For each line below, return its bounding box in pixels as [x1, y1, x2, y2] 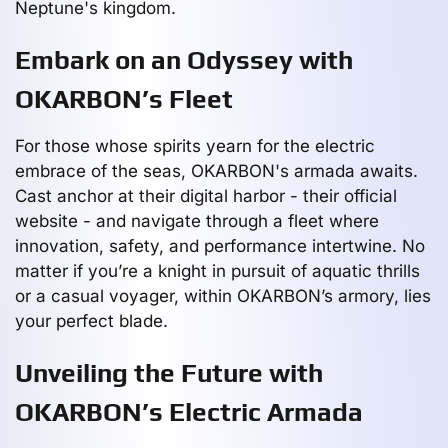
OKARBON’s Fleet [15, 83, 233, 114]
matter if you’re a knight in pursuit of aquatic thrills [15, 260, 420, 281]
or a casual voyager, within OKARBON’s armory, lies [15, 285, 431, 306]
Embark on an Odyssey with [15, 44, 353, 75]
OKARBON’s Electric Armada [15, 396, 363, 427]
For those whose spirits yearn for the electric [15, 135, 375, 156]
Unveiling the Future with [15, 357, 323, 388]
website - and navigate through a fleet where [15, 210, 379, 231]
